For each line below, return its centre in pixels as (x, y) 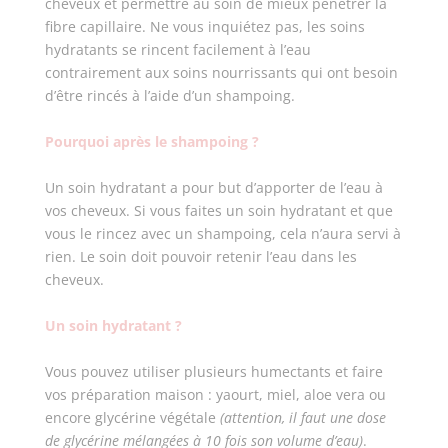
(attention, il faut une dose (302, 417)
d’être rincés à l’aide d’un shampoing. (171, 95)
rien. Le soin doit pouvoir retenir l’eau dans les (200, 256)
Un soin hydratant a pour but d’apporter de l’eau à (213, 187)
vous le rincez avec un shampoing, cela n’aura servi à (222, 233)
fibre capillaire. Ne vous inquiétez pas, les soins (204, 26)
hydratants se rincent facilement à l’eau (177, 49)
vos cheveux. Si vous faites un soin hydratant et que (218, 210)
